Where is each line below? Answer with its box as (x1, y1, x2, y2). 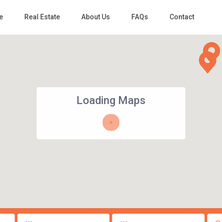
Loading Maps (76, 94, 146, 107)
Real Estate (24, 13, 60, 21)
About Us (81, 13, 110, 21)
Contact (169, 13, 194, 21)
